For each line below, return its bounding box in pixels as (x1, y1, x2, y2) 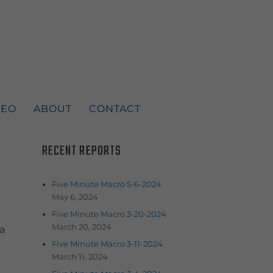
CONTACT (88, 102, 141, 115)
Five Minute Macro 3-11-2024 (51, 238, 163, 249)
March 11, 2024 (51, 251, 108, 261)
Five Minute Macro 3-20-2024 (51, 208, 166, 219)
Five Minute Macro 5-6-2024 (51, 179, 161, 189)
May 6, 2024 (51, 191, 98, 202)
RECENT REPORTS (41, 141, 122, 162)
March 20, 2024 (51, 221, 112, 232)
